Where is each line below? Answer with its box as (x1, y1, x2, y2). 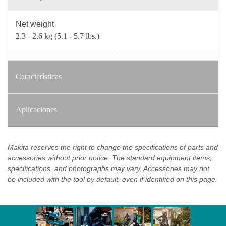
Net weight (16, 20, 54, 29)
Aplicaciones (16, 105, 57, 115)
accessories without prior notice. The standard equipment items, (8, 154, 212, 162)
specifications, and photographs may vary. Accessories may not (8, 164, 209, 173)
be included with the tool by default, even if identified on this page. (8, 175, 217, 184)
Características (16, 72, 62, 81)
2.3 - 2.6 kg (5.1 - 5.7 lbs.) (16, 32, 99, 41)
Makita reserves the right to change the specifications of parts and (8, 143, 218, 152)
